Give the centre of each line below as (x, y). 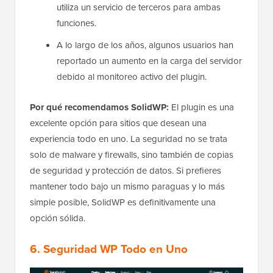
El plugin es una (201, 108)
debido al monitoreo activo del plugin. (132, 77)
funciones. (76, 23)
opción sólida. (58, 218)
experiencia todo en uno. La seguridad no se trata (129, 139)
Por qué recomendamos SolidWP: (99, 108)
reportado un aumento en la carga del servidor (149, 61)
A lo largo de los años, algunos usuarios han (145, 45)
